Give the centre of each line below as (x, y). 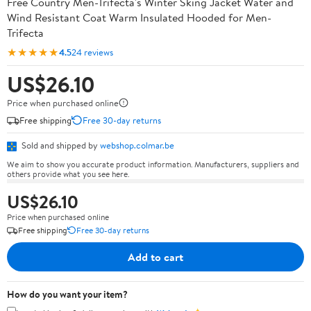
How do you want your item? (67, 294)
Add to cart (155, 257)
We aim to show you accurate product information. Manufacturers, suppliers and (153, 164)
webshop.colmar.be (137, 145)
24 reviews (92, 52)
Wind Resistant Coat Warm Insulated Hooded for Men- (139, 17)
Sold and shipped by (60, 145)
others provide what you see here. (68, 174)
